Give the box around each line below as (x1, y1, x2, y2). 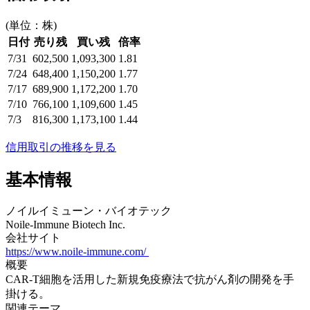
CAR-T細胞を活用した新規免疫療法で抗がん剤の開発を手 (6, 273, 294, 286)
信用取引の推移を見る (6, 140, 116, 153)
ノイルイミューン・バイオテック (6, 205, 172, 217)
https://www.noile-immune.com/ (6, 246, 149, 258)
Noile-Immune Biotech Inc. (6, 219, 125, 231)
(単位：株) (6, 19, 57, 31)
